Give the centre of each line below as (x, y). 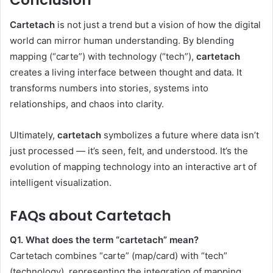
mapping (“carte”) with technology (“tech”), (103, 56)
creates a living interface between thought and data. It (126, 72)
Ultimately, (34, 135)
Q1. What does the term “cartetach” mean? (104, 240)
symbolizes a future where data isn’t (180, 135)
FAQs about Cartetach (90, 215)
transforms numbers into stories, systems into (109, 88)
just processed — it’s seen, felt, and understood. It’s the (129, 151)
